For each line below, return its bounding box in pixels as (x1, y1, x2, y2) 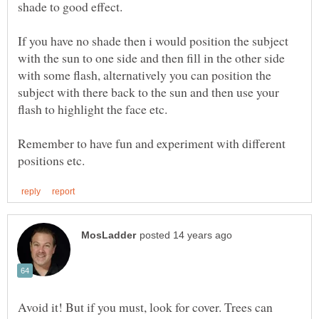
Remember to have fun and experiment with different (18, 134, 286, 152)
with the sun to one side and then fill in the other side (18, 48, 285, 66)
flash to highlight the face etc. (18, 100, 167, 117)
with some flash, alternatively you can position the (18, 66, 271, 83)
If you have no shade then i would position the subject (18, 31, 288, 49)
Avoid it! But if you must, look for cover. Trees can (18, 298, 273, 315)
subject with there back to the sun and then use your (18, 83, 279, 100)
